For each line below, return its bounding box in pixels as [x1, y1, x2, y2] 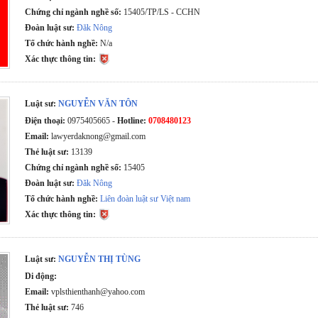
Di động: [25, 271, 57, 281]
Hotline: [117, 116, 147, 126]
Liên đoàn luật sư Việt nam [100, 194, 191, 204]
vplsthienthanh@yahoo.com [49, 287, 146, 297]
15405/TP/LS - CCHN [121, 7, 201, 17]
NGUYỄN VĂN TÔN [58, 99, 138, 109]
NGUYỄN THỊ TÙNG [58, 254, 141, 264]
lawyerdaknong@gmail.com [49, 131, 146, 141]
